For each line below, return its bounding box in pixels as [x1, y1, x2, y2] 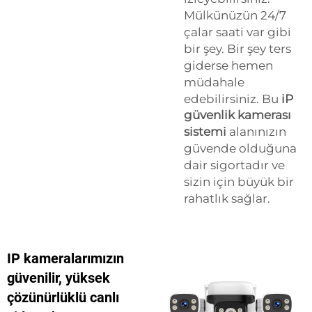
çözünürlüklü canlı [7, 289, 119, 306]
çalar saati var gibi [184, 25, 291, 39]
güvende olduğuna [184, 141, 297, 155]
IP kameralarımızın [7, 250, 124, 267]
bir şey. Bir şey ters [184, 42, 291, 56]
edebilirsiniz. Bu [184, 92, 281, 106]
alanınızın [229, 125, 286, 139]
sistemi [184, 125, 229, 139]
